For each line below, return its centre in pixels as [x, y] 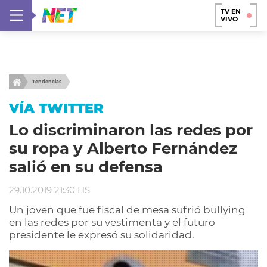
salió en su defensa [86, 167]
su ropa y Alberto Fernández [123, 148]
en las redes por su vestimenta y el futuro [112, 222]
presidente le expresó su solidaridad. [102, 235]
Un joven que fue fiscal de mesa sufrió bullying [127, 210]
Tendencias [47, 82]
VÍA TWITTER [56, 108]
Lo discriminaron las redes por [131, 130]
